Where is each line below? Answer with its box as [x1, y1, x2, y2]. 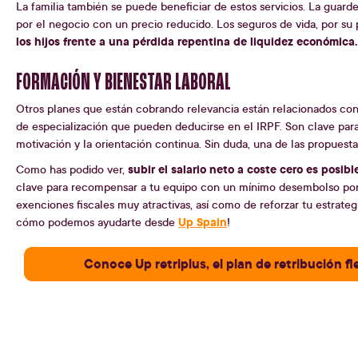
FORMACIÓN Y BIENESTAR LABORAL [16, 70, 231, 97]
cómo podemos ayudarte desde [16, 214, 178, 230]
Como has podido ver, [16, 161, 128, 177]
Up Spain [178, 213, 227, 231]
